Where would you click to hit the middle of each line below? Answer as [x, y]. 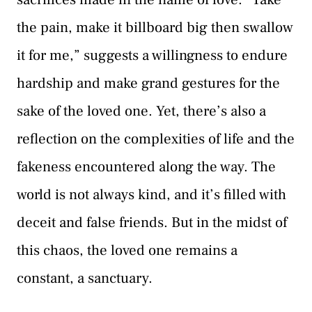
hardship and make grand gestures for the [148, 84]
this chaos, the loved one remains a [127, 251]
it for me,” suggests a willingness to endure [152, 56]
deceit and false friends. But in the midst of [152, 223]
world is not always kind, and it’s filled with [151, 195]
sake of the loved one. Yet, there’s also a [141, 111]
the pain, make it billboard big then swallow [155, 28]
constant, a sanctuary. [85, 279]
